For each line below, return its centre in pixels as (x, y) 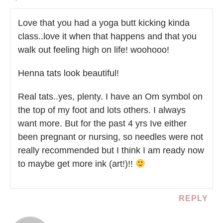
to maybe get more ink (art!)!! (77, 164)
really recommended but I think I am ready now (111, 150)
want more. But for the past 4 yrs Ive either (102, 123)
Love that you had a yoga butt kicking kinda (104, 23)
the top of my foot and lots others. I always (102, 110)
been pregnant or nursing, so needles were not (111, 137)
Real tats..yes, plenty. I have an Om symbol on (110, 96)
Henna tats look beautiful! (68, 73)
